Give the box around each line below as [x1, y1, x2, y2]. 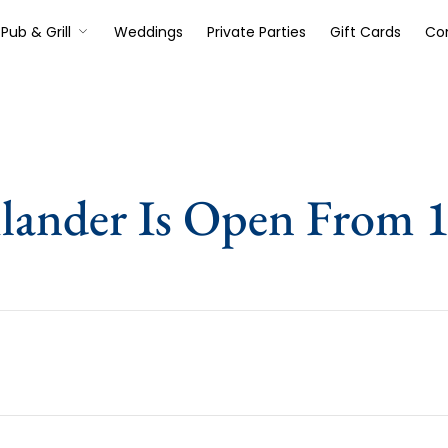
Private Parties [206, 22, 306, 42]
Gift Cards [329, 22, 401, 42]
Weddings [113, 22, 183, 42]
